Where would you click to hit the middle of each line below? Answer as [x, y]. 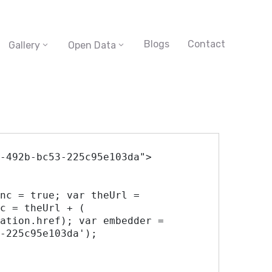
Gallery [24, 45]
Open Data [92, 45]
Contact [206, 44]
